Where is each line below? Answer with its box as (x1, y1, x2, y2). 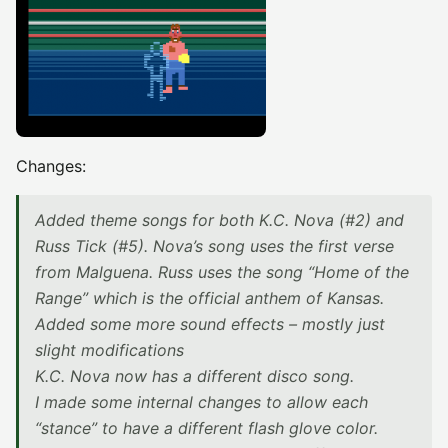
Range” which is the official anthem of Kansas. (35, 288, 384, 308)
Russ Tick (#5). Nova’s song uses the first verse (35, 236, 394, 256)
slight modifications (35, 340, 184, 360)
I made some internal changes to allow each (35, 392, 368, 412)
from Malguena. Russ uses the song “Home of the (35, 262, 409, 282)
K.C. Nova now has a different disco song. (35, 366, 354, 386)
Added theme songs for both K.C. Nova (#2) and (35, 210, 404, 230)
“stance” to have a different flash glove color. (35, 418, 378, 438)
